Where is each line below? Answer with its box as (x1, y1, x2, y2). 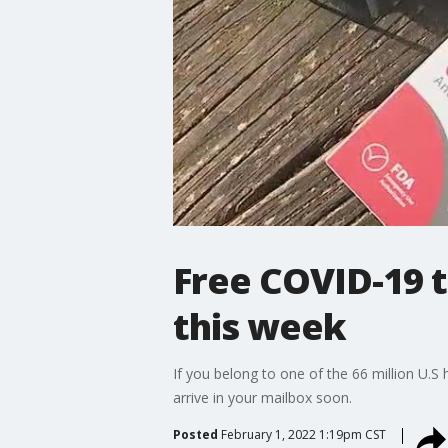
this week (172, 301, 346, 351)
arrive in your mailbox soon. (172, 387, 352, 407)
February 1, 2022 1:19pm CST (220, 425, 386, 443)
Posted (172, 425, 218, 443)
